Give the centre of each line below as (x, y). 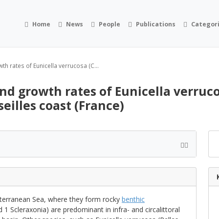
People (110, 24)
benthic (133, 199)
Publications (156, 24)
